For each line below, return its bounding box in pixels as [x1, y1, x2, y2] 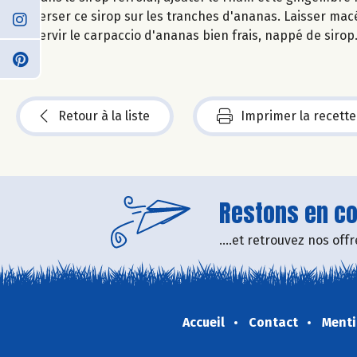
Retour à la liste [58, 108, 150, 124]
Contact [248, 314, 298, 330]
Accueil [182, 314, 225, 330]
